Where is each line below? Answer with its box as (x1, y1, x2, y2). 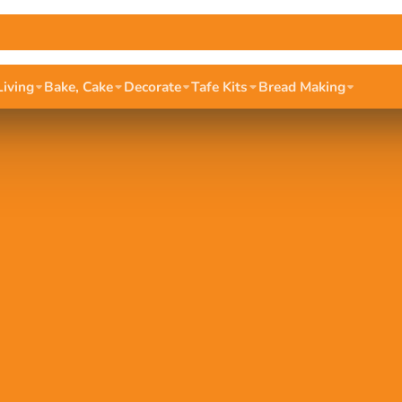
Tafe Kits (191, 77, 249, 96)
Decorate (123, 77, 181, 96)
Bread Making (258, 77, 345, 96)
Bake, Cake (44, 77, 114, 96)
